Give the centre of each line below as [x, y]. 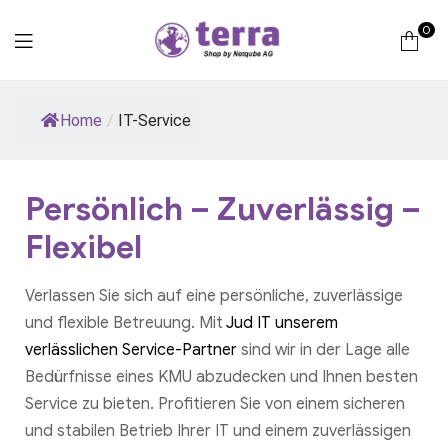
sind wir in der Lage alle [323, 350]
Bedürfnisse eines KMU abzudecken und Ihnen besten [221, 377]
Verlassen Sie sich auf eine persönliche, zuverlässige [214, 296]
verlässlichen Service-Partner [131, 350]
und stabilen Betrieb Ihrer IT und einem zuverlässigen [218, 431]
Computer [217, 135]
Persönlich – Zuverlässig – [223, 208]
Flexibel [83, 246]
